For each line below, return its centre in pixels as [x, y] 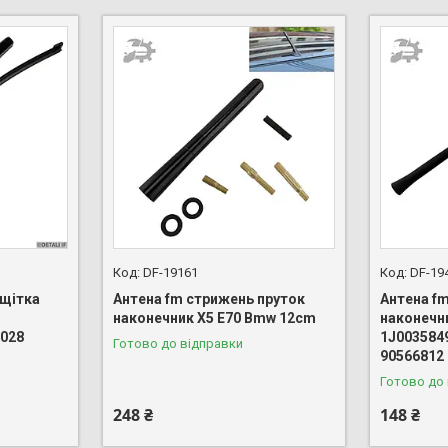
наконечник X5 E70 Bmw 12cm [214, 317]
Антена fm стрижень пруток [208, 298]
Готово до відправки [177, 343]
